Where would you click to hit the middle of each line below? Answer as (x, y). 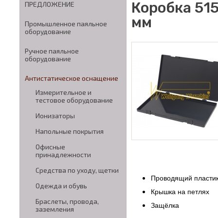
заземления (55, 209)
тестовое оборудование (74, 100)
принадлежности (63, 154)
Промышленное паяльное (66, 24)
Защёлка (165, 205)
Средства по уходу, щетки (77, 170)
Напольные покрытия (70, 131)
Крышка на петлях (180, 191)
